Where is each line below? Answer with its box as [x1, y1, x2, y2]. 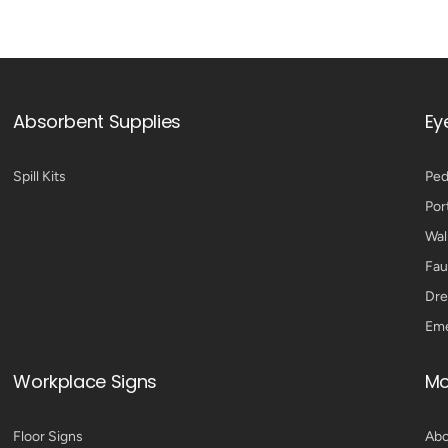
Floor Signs [13, 428, 84, 445]
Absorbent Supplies [13, 109, 181, 134]
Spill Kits [13, 168, 67, 185]
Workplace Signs [13, 369, 157, 394]
